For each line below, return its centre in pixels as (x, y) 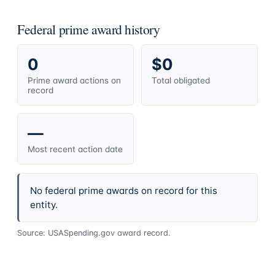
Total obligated (181, 80)
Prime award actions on (74, 80)
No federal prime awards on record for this (123, 191)
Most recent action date (75, 149)
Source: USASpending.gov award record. (94, 233)
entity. (44, 205)
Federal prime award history (89, 29)
